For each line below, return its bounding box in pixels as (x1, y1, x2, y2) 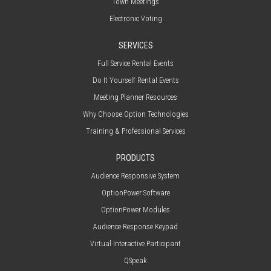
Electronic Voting (109, 14, 162, 24)
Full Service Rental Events (97, 59, 174, 68)
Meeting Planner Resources (94, 93, 177, 102)
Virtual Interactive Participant (90, 239, 181, 249)
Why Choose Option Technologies (82, 109, 189, 119)
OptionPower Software (101, 188, 170, 198)
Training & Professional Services (85, 126, 186, 136)
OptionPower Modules (101, 205, 170, 215)
